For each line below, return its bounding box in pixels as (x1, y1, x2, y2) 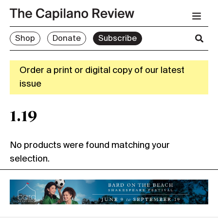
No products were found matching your (10, 141, 170, 150)
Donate (53, 34, 81, 43)
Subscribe (98, 34, 137, 43)
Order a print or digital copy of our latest (19, 66, 184, 75)
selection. (10, 154, 50, 164)
